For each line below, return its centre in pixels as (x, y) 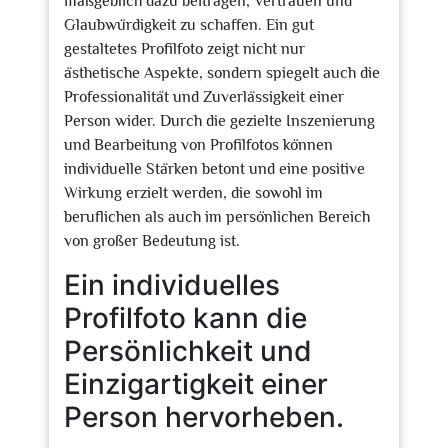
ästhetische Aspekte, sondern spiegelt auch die (222, 73)
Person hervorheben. (204, 417)
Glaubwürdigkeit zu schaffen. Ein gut (189, 25)
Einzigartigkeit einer (196, 384)
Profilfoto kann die (185, 318)
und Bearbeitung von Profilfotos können (198, 145)
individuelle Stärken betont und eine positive (214, 169)
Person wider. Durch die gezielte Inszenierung (219, 121)
